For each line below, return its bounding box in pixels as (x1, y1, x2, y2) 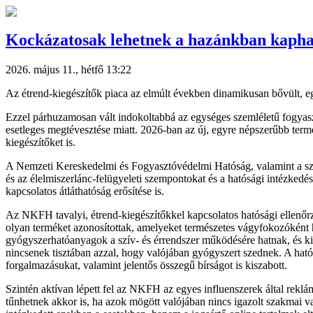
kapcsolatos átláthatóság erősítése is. (6, 184, 164, 197)
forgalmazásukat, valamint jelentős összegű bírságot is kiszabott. (6, 259, 287, 271)
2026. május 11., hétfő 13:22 (6, 63, 131, 75)
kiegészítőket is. (6, 136, 75, 148)
